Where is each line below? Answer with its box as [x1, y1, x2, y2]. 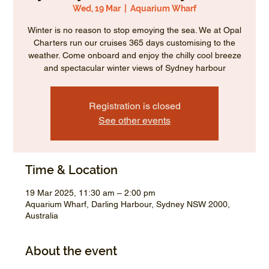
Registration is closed [88, 100, 181, 112]
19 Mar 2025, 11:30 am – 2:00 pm [25, 188, 156, 198]
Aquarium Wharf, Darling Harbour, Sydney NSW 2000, [25, 199, 231, 210]
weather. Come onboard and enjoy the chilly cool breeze [28, 50, 241, 61]
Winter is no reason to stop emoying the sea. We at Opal [28, 25, 241, 35]
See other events [98, 115, 171, 127]
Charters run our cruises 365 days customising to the [34, 38, 235, 48]
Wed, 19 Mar [73, 4, 121, 14]
